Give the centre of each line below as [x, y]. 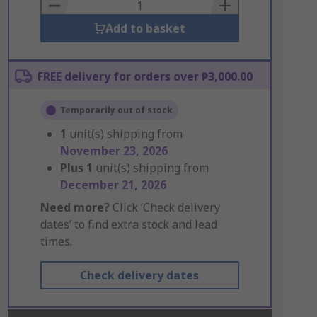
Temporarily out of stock [116, 110]
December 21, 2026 [113, 185]
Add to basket [145, 28]
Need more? [75, 207]
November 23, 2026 [114, 151]
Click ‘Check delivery [165, 207]
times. [56, 241]
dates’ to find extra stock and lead [128, 224]
